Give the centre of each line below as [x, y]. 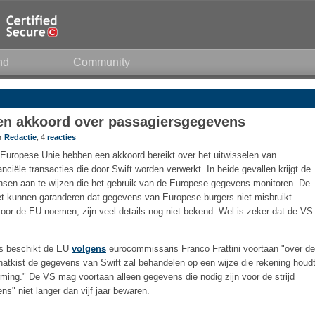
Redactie [20, 137]
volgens [89, 249]
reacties [62, 137]
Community [101, 62]
